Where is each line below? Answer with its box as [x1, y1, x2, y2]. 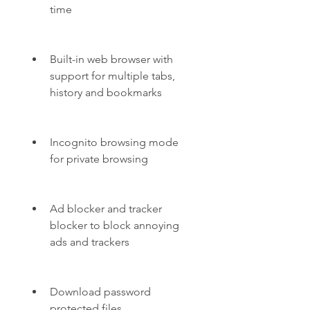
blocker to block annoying [50, 219, 179, 232]
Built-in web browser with [50, 53, 173, 66]
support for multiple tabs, [50, 69, 175, 82]
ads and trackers [50, 235, 129, 248]
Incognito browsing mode [50, 136, 179, 149]
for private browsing [50, 152, 148, 165]
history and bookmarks [50, 86, 162, 99]
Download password [50, 285, 151, 298]
